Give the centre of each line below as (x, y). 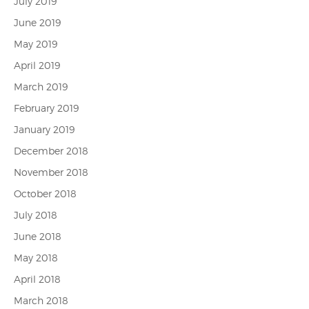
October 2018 (45, 193)
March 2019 (41, 87)
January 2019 (44, 129)
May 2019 (36, 44)
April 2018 (37, 279)
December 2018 (51, 151)
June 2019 (37, 22)
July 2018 (36, 215)
